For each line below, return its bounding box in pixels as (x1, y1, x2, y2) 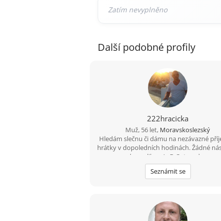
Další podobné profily (98, 40, 195, 54)
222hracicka (147, 113, 189, 123)
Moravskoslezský (160, 125, 211, 134)
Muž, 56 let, (125, 125, 160, 134)
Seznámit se (150, 166, 185, 176)
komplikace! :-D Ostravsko (130, 151, 206, 161)
